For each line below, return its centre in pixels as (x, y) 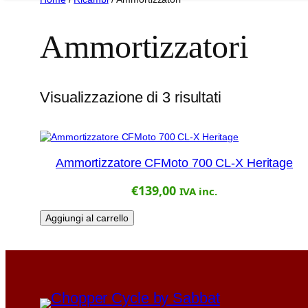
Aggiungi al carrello (87, 218)
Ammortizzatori (144, 47)
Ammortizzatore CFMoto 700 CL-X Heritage (174, 163)
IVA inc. (198, 191)
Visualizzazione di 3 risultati (131, 98)
